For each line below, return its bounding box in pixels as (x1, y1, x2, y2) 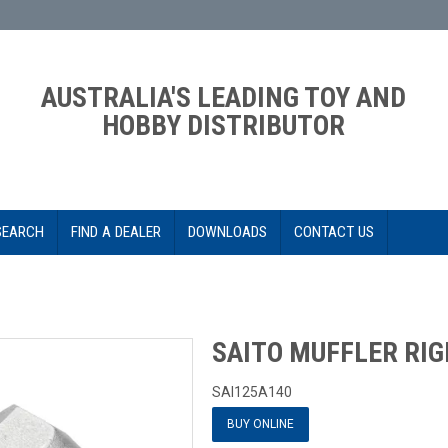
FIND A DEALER (71, 223, 161, 242)
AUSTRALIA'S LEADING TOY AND (41, 81, 407, 114)
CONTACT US (294, 223, 374, 242)
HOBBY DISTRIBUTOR (102, 109, 346, 142)
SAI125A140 (212, 384, 293, 401)
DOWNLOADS (188, 223, 267, 242)
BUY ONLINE (227, 417, 295, 432)
